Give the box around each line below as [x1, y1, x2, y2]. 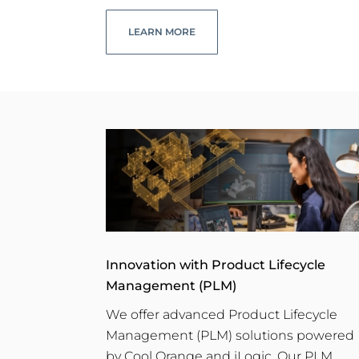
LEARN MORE [128, 25, 196, 38]
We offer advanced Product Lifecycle [106, 307, 337, 323]
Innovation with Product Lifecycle [106, 257, 325, 273]
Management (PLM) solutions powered [106, 328, 354, 344]
